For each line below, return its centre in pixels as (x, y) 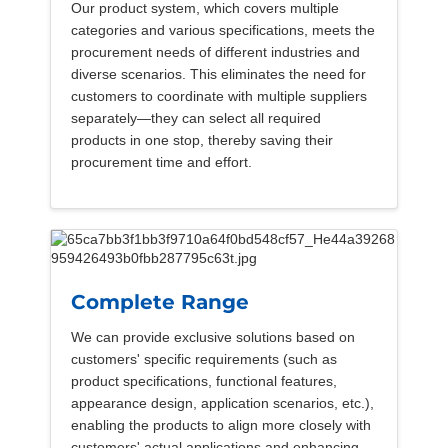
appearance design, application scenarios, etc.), (222, 403)
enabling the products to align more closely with (221, 425)
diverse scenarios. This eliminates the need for (218, 74)
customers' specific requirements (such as (204, 359)
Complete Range (160, 302)
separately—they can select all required (196, 118)
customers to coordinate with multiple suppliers (219, 96)
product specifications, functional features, (204, 381)
